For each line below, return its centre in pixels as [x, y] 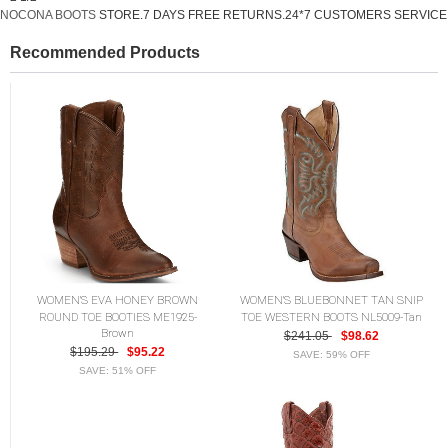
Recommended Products [105, 52]
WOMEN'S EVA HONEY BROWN [118, 300]
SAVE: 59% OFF [331, 356]
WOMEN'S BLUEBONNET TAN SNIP [331, 300]
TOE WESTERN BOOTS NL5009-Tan [331, 316]
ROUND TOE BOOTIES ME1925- [117, 316]
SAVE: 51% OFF [118, 372]
